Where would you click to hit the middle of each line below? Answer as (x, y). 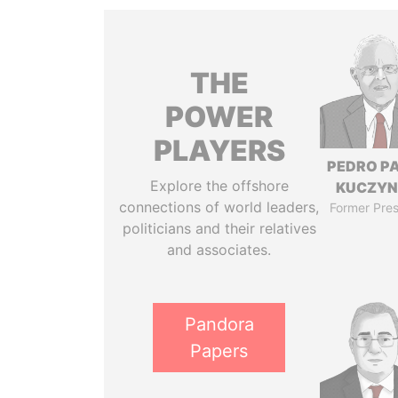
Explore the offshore (219, 186)
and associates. (219, 250)
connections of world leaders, (219, 207)
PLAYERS (219, 151)
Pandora (219, 324)
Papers (219, 351)
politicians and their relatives (219, 228)
